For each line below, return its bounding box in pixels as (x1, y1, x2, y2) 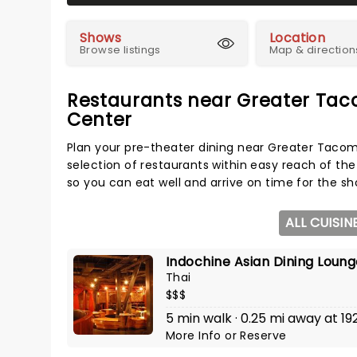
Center (67, 107, 133, 132)
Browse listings (80, 42, 161, 57)
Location (269, 29, 326, 47)
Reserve (240, 328, 287, 343)
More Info (166, 328, 226, 343)
